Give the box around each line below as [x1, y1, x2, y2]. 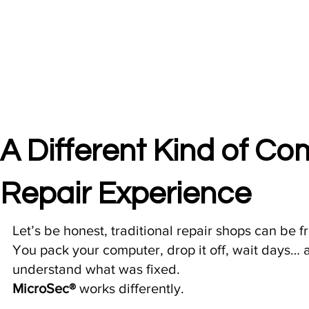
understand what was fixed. [12, 261, 181, 277]
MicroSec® [12, 281, 77, 297]
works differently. [76, 281, 185, 297]
